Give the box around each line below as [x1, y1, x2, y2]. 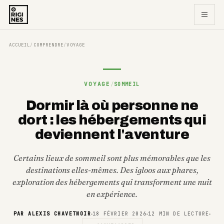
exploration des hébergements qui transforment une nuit [12, 177, 212, 187]
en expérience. [86, 189, 137, 199]
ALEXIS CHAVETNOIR [28, 210, 91, 217]
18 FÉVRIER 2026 [92, 210, 146, 217]
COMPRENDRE [33, 42, 64, 48]
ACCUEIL [8, 42, 30, 48]
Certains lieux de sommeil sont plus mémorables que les [13, 153, 210, 163]
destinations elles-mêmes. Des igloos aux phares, [25, 165, 198, 175]
